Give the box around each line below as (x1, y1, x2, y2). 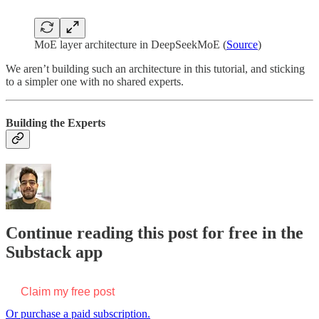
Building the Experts (6, 116, 105, 129)
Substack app (6, 242, 103, 261)
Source (226, 38, 258, 51)
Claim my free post (21, 285, 115, 298)
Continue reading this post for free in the (6, 223, 303, 242)
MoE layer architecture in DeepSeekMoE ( (34, 38, 226, 51)
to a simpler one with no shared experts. (6, 75, 184, 88)
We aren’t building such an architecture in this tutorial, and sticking (6, 63, 305, 75)
